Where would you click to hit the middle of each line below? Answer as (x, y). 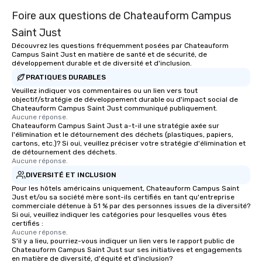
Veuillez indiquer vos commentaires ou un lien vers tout (105, 91)
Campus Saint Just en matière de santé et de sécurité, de (109, 55)
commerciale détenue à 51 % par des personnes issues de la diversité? (131, 206)
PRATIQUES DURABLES (66, 77)
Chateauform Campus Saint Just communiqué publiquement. (115, 108)
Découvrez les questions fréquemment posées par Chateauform (120, 46)
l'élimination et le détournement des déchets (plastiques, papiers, (123, 135)
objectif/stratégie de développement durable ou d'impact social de (125, 100)
